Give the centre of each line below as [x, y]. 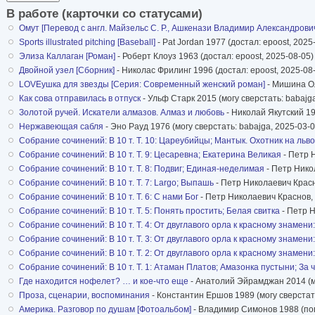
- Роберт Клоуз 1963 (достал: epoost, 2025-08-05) [214, 56]
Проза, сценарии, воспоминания [84, 295]
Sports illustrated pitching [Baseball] [87, 42]
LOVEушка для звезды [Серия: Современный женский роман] [142, 84]
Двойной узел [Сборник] [67, 70]
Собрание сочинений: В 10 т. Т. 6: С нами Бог [109, 197]
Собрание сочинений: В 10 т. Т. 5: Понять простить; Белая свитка [149, 211]
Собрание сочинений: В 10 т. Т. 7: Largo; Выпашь [116, 182]
